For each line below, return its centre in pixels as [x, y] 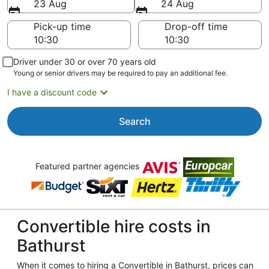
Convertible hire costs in [114, 226]
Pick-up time [62, 26]
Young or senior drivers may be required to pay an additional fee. [120, 73]
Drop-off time [196, 26]
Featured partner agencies [88, 166]
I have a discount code [52, 92]
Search [134, 121]
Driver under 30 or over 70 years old [85, 62]
